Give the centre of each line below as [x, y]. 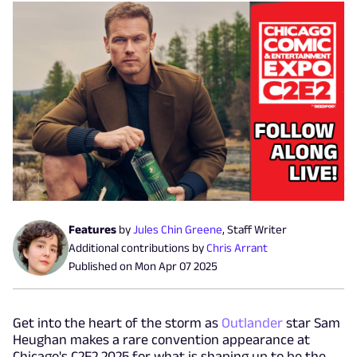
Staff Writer [257, 229]
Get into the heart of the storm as [117, 322]
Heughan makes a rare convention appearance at [161, 339]
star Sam [312, 322]
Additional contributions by [136, 248]
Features [92, 229]
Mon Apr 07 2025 [176, 266]
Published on [102, 266]
